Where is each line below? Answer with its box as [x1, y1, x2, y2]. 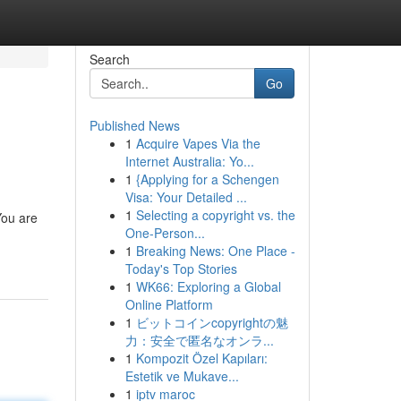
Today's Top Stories [124, 260, 237, 277]
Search [89, 50, 130, 68]
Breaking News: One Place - [135, 242, 295, 260]
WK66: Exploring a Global [135, 277, 281, 295]
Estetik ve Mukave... [124, 367, 239, 385]
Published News [89, 116, 180, 134]
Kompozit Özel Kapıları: [135, 349, 268, 367]
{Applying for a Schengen [135, 170, 279, 188]
